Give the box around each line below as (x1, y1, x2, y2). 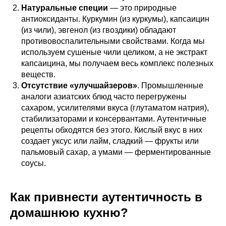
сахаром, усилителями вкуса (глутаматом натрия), (21, 103, 209, 112)
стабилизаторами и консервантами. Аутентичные (21, 114, 206, 123)
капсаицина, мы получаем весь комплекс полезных (21, 59, 213, 68)
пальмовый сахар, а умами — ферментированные (21, 147, 211, 156)
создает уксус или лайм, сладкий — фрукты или (21, 136, 199, 145)
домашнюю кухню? (10, 205, 128, 219)
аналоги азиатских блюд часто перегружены (21, 92, 187, 101)
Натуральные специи (21, 3, 108, 12)
